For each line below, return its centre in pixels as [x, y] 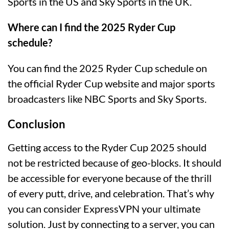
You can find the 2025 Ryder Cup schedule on [107, 68]
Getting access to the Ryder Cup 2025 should [107, 147]
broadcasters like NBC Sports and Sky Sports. [107, 99]
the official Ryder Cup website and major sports [111, 84]
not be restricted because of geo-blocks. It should [114, 163]
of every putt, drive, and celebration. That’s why [111, 193]
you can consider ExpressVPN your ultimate [104, 209]
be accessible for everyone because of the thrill [110, 178]
